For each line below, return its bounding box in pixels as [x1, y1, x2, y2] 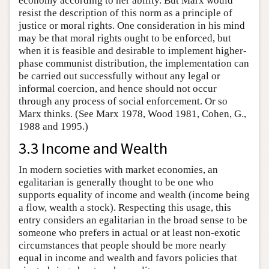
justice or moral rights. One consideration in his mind [19, 19, 245, 31]
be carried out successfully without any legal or [19, 70, 220, 82]
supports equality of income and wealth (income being [19, 189, 250, 201]
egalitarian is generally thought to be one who [19, 176, 214, 188]
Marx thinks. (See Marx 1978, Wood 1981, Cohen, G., [19, 107, 246, 119]
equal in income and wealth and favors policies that [19, 252, 237, 264]
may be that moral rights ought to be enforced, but [19, 32, 231, 44]
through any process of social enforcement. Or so [19, 95, 228, 107]
